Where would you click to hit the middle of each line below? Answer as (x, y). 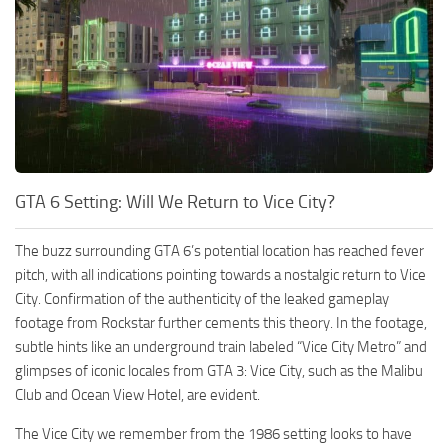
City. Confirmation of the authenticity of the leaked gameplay (202, 298)
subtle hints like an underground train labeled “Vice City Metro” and (221, 346)
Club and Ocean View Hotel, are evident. (137, 394)
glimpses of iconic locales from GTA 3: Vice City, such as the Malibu (219, 370)
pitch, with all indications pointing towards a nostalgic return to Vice (220, 274)
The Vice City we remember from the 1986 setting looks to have (213, 433)
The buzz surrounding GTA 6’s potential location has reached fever (219, 250)
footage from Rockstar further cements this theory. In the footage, (221, 322)
